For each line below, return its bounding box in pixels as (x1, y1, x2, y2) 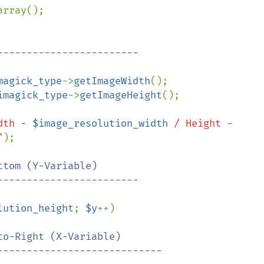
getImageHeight (80, 89, 162, 101)
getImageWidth (74, 75, 150, 87)
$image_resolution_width (32, 117, 168, 130)
